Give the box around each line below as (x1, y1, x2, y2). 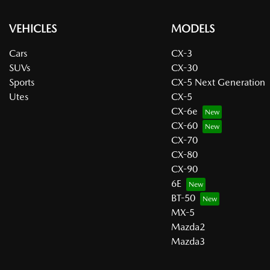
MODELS (171, 22, 215, 35)
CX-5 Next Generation (171, 76, 265, 88)
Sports (9, 76, 34, 88)
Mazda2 (171, 221, 205, 233)
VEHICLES (9, 22, 57, 35)
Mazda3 (171, 235, 205, 247)
